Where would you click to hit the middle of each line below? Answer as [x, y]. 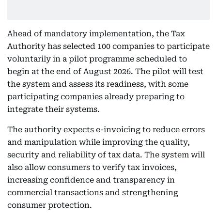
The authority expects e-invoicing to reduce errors [106, 130]
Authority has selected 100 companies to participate [108, 46]
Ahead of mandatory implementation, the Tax [96, 34]
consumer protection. [50, 205]
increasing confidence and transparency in [91, 180]
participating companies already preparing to [96, 97]
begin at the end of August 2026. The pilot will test [105, 71]
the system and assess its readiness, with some [98, 84]
